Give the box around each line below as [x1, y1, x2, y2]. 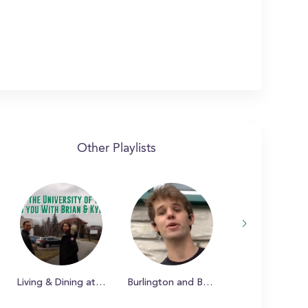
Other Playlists [76, 142, 156, 155]
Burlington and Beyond [202, 278, 212, 288]
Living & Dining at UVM [95, 278, 105, 288]
